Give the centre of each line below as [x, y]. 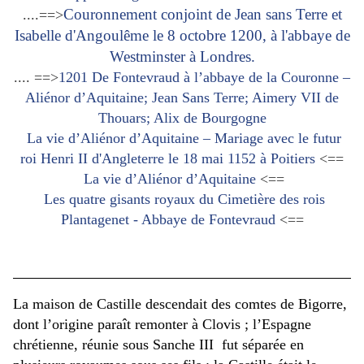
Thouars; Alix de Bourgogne [182, 118]
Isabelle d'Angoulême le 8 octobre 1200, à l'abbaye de [182, 36]
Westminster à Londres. [182, 57]
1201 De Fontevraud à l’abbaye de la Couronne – [204, 78]
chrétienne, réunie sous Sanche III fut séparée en [158, 344]
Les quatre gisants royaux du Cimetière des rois [184, 199]
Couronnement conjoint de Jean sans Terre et [202, 15]
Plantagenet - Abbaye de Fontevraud [170, 220]
